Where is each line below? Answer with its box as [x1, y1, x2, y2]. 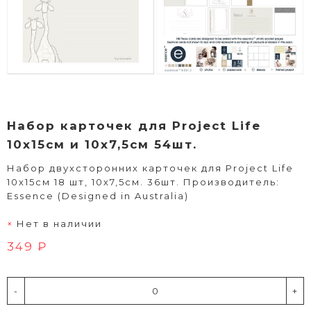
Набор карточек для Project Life [7, 119, 261, 133]
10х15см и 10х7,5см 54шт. [7, 137, 197, 151]
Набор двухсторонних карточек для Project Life [7, 162, 294, 174]
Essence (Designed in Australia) [7, 190, 189, 201]
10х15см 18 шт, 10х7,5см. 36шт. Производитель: [7, 176, 280, 187]
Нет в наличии [17, 218, 102, 229]
